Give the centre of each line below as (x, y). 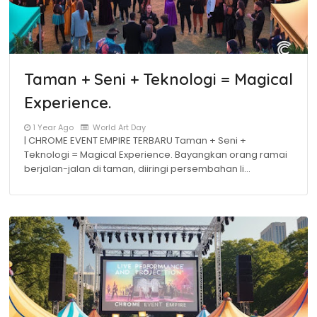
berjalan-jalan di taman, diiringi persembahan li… (137, 169)
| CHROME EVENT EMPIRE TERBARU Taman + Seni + (135, 140)
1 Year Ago (53, 127)
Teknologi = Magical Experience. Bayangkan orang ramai (156, 155)
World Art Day (118, 127)
